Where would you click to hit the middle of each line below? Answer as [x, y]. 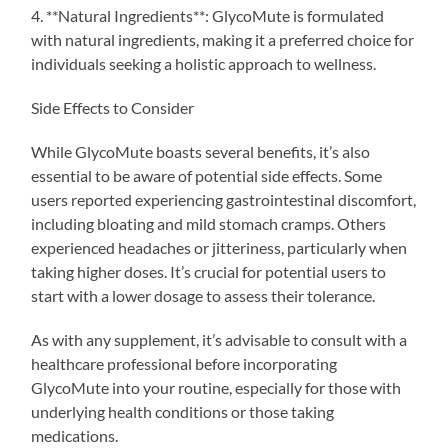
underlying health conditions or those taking [183, 411]
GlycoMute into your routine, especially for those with [216, 387]
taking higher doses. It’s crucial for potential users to [209, 271]
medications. [75, 435]
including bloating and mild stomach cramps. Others [209, 223]
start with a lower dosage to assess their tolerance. [203, 295]
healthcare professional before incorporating [184, 363]
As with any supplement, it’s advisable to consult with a [219, 339]
